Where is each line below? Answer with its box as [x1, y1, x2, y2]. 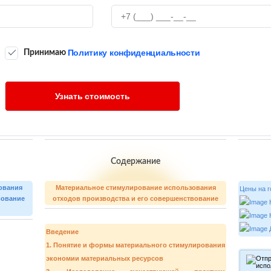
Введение [46, 228, 79, 235]
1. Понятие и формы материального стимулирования [46, 241, 225, 249]
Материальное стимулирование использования [55, 184, 216, 191]
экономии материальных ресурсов [46, 255, 163, 262]
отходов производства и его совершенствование [53, 195, 218, 202]
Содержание [111, 157, 160, 166]
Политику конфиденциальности [67, 48, 200, 57]
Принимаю [23, 48, 66, 57]
